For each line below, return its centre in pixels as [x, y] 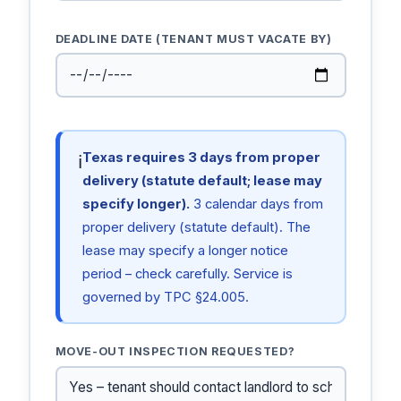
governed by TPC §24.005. [165, 297]
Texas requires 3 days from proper [201, 157]
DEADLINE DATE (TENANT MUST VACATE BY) [193, 38]
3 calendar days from [256, 204]
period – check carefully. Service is [187, 273]
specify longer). [136, 204]
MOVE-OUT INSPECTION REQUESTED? [175, 352]
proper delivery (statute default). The [196, 227]
